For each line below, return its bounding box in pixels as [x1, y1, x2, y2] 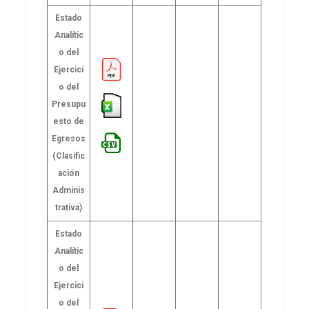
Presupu [52, 99, 86, 109]
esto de [53, 117, 85, 126]
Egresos [52, 134, 86, 143]
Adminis [52, 186, 86, 195]
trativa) [55, 203, 83, 212]
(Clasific [52, 151, 86, 161]
